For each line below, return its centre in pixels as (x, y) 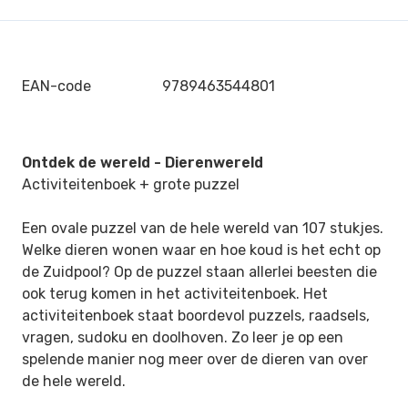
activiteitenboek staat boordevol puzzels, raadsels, (196, 316)
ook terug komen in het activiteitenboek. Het (175, 294)
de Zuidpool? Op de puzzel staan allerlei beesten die (199, 272)
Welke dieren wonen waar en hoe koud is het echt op (201, 250)
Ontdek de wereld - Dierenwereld (143, 163)
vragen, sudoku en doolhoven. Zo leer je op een (183, 337)
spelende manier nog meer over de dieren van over (195, 359)
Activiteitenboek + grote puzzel (131, 184)
